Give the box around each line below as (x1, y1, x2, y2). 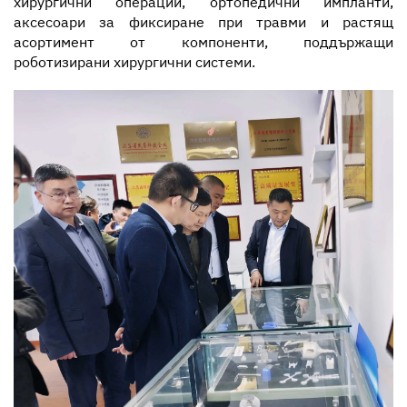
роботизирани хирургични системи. (14, 53, 255, 72)
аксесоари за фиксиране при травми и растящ (14, 13, 393, 32)
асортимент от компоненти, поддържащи (14, 33, 393, 52)
